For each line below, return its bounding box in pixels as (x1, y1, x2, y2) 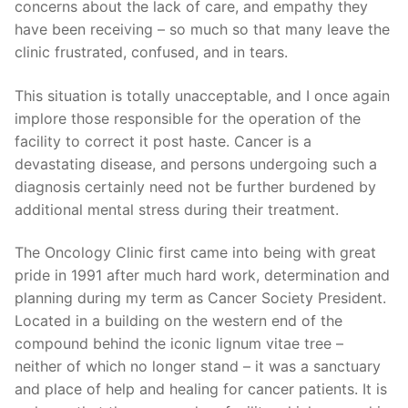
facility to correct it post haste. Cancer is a (15, 131, 311, 150)
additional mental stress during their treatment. (15, 199, 339, 219)
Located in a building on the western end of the (15, 311, 342, 331)
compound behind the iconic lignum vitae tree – (15, 334, 343, 353)
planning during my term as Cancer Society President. (15, 289, 386, 308)
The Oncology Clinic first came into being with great (15, 243, 376, 262)
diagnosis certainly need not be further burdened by (15, 177, 376, 196)
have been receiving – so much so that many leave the (15, 20, 390, 39)
